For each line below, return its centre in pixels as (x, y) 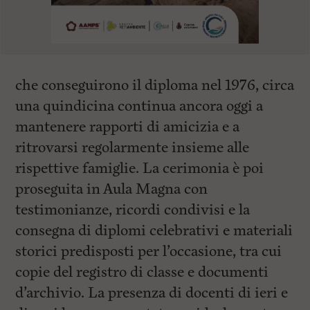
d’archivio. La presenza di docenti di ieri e (152, 293)
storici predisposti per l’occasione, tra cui (149, 252)
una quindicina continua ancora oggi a (139, 106)
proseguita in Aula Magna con (112, 189)
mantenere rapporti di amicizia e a (128, 127)
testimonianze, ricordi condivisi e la (133, 210)
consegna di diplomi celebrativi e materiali (154, 231)
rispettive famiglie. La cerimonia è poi (140, 168)
